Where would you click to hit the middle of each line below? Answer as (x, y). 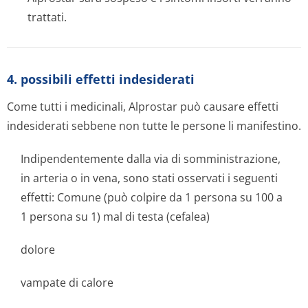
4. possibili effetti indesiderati (101, 79)
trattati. (47, 17)
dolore (38, 250)
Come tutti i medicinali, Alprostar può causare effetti (143, 107)
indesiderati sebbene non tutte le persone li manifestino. (154, 126)
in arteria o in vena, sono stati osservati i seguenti (149, 178)
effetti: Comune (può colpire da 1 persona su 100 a (152, 197)
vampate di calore (67, 283)
